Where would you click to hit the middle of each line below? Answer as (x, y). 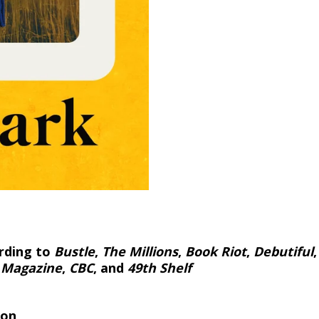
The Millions (140, 251)
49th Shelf (159, 267)
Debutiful (283, 251)
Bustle (74, 251)
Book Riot (216, 251)
